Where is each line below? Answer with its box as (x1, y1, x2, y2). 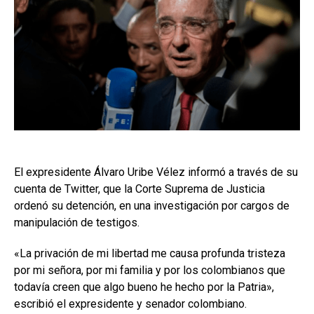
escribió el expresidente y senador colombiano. (14, 296, 247, 310)
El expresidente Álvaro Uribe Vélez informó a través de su (14, 165, 298, 179)
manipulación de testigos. (14, 215, 139, 229)
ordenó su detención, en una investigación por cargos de (14, 198, 289, 212)
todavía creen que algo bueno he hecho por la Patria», (14, 280, 274, 294)
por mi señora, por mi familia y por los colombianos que (14, 263, 285, 277)
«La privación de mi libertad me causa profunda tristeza (14, 246, 285, 260)
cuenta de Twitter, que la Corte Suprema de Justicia (14, 182, 265, 196)
